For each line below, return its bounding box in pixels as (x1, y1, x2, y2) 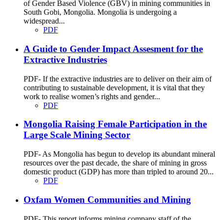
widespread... (24, 17, 65, 26)
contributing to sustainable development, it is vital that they (24, 83, 205, 92)
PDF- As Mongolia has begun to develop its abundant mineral (24, 150, 215, 159)
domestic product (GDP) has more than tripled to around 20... (24, 167, 214, 176)
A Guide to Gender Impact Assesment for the (24, 43, 203, 54)
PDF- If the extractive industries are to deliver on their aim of (24, 74, 212, 83)
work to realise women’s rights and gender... (24, 92, 160, 101)
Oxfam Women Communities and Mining (24, 194, 191, 205)
